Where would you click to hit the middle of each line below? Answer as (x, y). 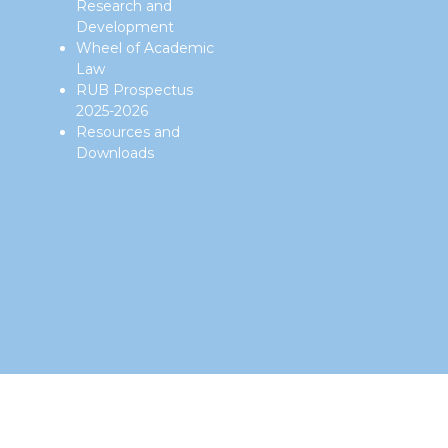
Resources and (128, 132)
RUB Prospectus (134, 90)
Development (125, 27)
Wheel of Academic (145, 48)
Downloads (115, 153)
